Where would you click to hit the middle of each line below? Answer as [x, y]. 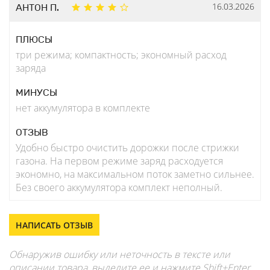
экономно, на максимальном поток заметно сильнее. [135, 174]
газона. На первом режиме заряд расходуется [119, 161]
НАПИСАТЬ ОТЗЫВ [54, 225]
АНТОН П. [37, 8]
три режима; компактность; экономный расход [121, 55]
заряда [31, 68]
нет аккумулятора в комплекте [83, 108]
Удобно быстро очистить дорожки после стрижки [127, 148]
